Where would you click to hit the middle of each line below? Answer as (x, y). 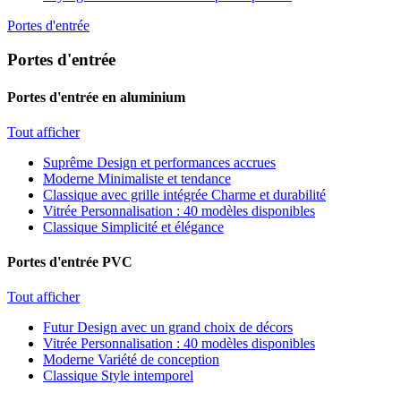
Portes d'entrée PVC (70, 262)
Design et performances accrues (186, 162)
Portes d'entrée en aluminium (96, 97)
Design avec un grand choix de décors (185, 328)
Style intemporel (147, 376)
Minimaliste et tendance (164, 178)
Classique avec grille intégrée (125, 194)
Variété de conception (158, 360)
